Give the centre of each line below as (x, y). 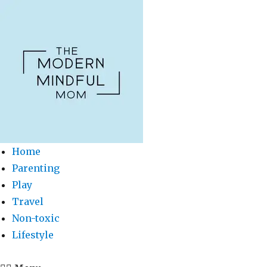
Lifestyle (33, 235)
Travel (28, 201)
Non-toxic (36, 218)
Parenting (36, 168)
